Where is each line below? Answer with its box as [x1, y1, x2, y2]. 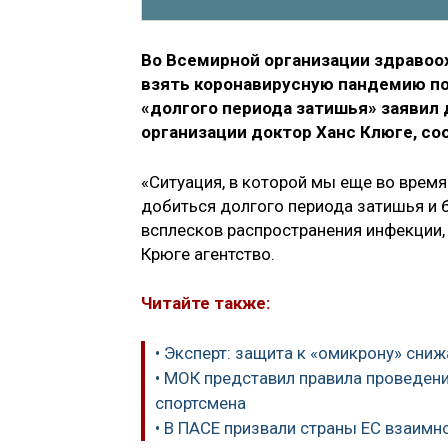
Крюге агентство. [141, 243, 275, 264]
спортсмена [155, 392, 246, 413]
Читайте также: [141, 293, 270, 314]
